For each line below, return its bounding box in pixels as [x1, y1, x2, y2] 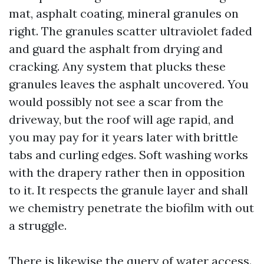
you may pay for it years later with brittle [9, 130, 238, 144]
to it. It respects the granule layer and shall [9, 183, 248, 197]
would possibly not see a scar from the [9, 94, 223, 109]
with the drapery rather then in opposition [9, 165, 245, 180]
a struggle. [9, 218, 67, 233]
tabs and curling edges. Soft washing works [9, 147, 248, 162]
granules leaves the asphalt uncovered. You [9, 77, 249, 91]
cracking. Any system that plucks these [9, 59, 226, 74]
